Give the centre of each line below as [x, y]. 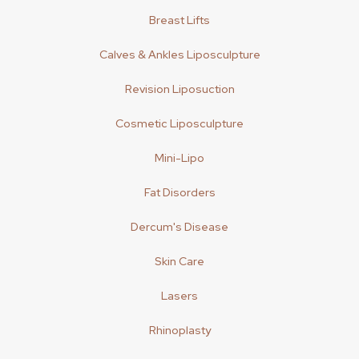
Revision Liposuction [179, 89]
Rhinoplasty [179, 330]
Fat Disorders [179, 192]
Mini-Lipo [179, 158]
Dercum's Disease [179, 227]
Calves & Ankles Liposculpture [179, 54]
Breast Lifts [179, 20]
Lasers [179, 296]
